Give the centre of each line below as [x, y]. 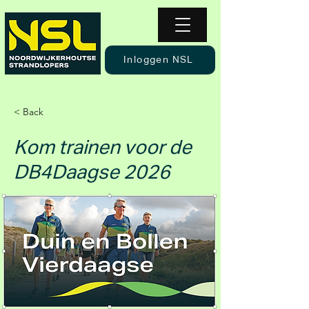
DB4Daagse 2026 [92, 173]
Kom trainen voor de [103, 148]
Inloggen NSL [159, 60]
